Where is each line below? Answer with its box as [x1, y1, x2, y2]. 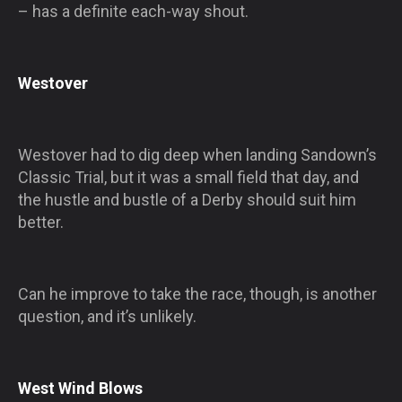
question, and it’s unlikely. [18, 306, 197, 326]
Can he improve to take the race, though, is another [18, 284, 377, 303]
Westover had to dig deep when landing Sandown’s [18, 144, 377, 164]
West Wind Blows [18, 378, 143, 398]
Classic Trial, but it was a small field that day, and [18, 167, 359, 187]
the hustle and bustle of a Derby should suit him [18, 189, 356, 209]
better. [18, 212, 64, 232]
